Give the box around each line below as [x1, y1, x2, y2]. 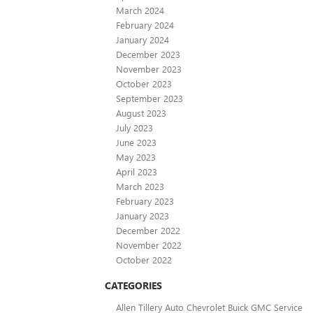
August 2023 [116, 106, 166, 119]
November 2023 [116, 62, 182, 75]
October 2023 [116, 77, 172, 89]
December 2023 [116, 48, 180, 60]
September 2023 [116, 92, 183, 104]
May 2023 [116, 150, 156, 163]
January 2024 [116, 33, 169, 45]
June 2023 [116, 136, 156, 148]
